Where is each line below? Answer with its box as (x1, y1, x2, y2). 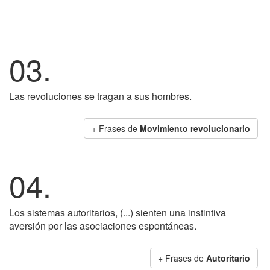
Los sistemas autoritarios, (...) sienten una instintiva (9, 206, 226, 219)
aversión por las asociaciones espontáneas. (9, 219, 196, 233)
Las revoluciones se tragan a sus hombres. (9, 89, 192, 103)
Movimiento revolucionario (140, 122, 250, 134)
